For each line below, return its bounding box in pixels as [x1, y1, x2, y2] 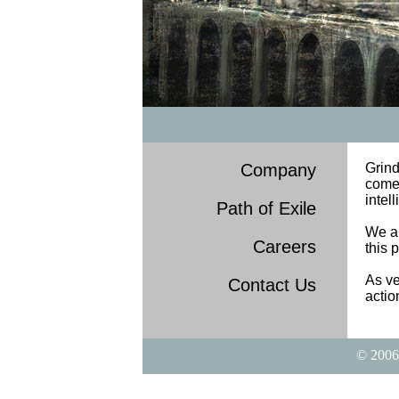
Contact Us [228, 275, 316, 295]
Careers [253, 237, 316, 256]
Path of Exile [216, 199, 316, 218]
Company [240, 160, 316, 180]
